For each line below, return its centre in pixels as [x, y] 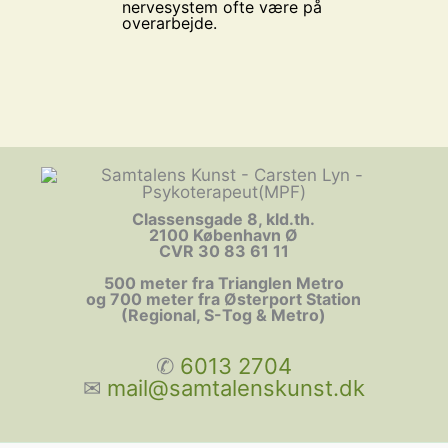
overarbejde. [169, 23]
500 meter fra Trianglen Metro [223, 283]
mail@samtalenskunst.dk [235, 388]
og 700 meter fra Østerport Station [224, 299]
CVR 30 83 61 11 [223, 251]
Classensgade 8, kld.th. [224, 219]
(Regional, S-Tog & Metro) [224, 315]
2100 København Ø [224, 235]
